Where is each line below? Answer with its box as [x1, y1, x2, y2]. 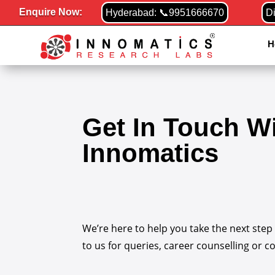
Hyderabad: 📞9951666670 [106, 7, 225, 18]
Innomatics [82, 138, 219, 168]
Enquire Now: [19, 7, 83, 17]
